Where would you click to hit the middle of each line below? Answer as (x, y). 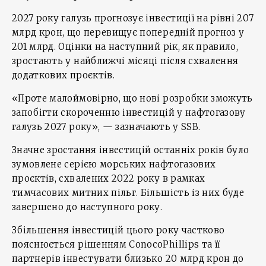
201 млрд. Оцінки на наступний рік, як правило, (125, 47)
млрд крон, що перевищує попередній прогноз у (128, 32)
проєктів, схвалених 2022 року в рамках (109, 178)
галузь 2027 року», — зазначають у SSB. (106, 127)
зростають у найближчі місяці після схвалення (125, 61)
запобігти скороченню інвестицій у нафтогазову (129, 113)
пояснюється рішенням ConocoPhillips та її (116, 244)
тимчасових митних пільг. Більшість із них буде (128, 193)
